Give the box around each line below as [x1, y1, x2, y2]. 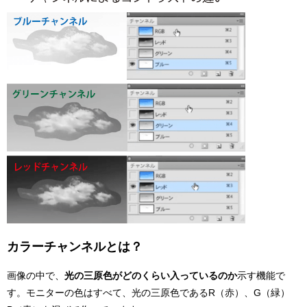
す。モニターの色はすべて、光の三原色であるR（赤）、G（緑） [7, 287, 290, 299]
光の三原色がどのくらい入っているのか [64, 270, 237, 282]
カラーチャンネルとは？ [7, 240, 143, 254]
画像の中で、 [7, 270, 64, 282]
